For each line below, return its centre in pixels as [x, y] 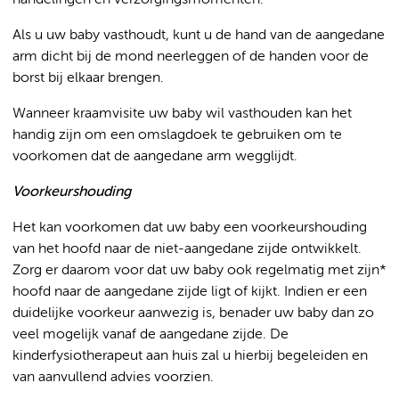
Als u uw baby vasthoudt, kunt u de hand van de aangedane [199, 36]
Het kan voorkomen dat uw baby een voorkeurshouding [190, 228]
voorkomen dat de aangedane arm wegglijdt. [155, 157]
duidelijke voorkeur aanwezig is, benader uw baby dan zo [193, 313]
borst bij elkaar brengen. [88, 78]
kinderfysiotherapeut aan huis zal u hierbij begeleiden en [190, 356]
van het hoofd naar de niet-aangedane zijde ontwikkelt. [187, 249]
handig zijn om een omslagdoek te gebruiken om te [177, 135]
